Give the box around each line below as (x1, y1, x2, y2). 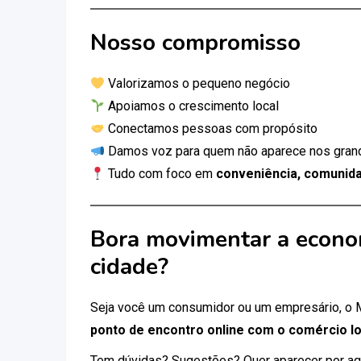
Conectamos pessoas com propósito (105, 121, 318, 136)
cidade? (90, 251, 168, 282)
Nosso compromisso (90, 27, 301, 58)
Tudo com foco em (105, 166, 217, 181)
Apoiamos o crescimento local (105, 98, 280, 114)
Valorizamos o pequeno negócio (105, 76, 291, 91)
